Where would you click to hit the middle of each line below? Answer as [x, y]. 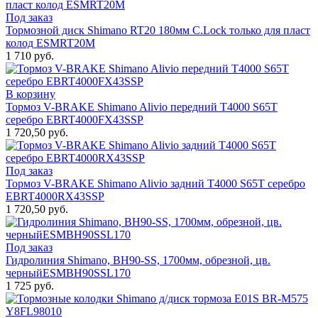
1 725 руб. [30, 286]
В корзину [31, 94]
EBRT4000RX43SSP [55, 197]
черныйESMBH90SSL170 [68, 273]
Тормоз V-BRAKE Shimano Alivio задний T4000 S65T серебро [155, 184]
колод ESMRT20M [50, 43]
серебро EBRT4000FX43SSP [75, 120]
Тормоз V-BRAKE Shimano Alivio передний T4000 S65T [142, 107]
